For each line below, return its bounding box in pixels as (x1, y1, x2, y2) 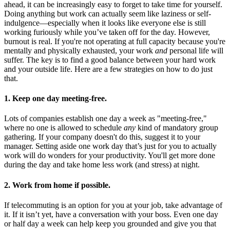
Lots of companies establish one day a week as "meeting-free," (4, 114, 207, 123)
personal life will (167, 46, 223, 55)
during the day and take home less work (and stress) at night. (4, 160, 200, 169)
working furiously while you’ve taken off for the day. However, (4, 27, 210, 36)
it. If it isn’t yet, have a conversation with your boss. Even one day (4, 209, 218, 219)
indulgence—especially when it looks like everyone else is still (4, 18, 206, 27)
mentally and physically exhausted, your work (4, 46, 155, 55)
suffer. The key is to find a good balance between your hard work (4, 55, 216, 64)
